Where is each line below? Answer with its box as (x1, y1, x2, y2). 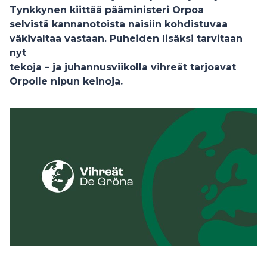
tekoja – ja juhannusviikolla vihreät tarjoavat (10, 61, 236, 73)
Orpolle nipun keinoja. (10, 76, 123, 87)
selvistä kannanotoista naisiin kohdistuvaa (10, 18, 228, 30)
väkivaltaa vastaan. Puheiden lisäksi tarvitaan (10, 33, 243, 44)
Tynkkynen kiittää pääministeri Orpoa (10, 4, 204, 15)
